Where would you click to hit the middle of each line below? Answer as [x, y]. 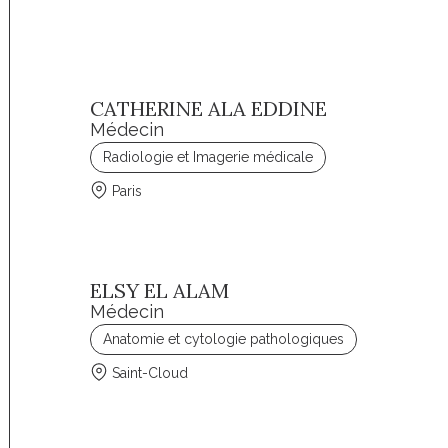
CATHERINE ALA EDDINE [209, 108]
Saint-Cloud [150, 373]
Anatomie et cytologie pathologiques [224, 339]
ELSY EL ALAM [160, 290]
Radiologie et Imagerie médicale [208, 157]
